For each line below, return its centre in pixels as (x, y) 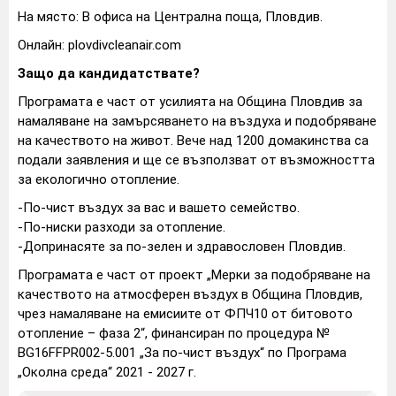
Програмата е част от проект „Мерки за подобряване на (194, 275)
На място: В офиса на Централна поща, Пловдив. (170, 17)
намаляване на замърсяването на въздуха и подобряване (197, 122)
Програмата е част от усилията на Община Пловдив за (190, 102)
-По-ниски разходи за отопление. (122, 228)
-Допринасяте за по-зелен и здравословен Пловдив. (182, 247)
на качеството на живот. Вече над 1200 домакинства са (193, 141)
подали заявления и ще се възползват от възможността (196, 160)
